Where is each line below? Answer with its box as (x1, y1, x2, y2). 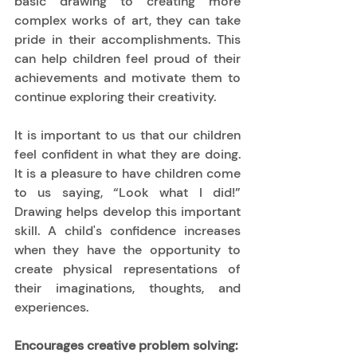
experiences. (14, 298, 92, 316)
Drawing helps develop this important (14, 202, 241, 220)
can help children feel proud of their (14, 49, 241, 67)
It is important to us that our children (14, 126, 241, 143)
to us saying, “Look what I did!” (14, 183, 241, 201)
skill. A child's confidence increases (14, 222, 241, 239)
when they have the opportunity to (14, 241, 241, 258)
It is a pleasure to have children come (14, 164, 241, 182)
